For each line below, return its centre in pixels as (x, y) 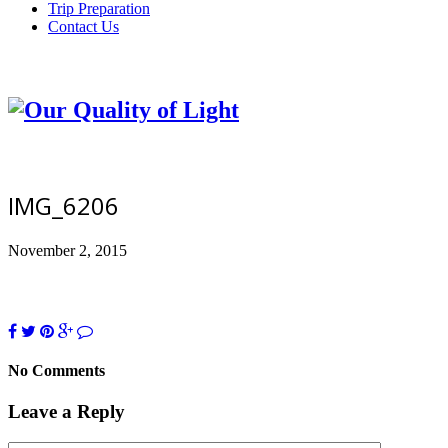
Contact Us (83, 26)
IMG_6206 (63, 205)
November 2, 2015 (67, 250)
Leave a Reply (66, 412)
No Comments (56, 370)
